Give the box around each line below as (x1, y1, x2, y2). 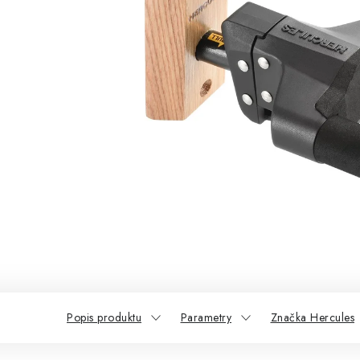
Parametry (180, 309, 231, 325)
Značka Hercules (270, 309, 354, 325)
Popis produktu (67, 309, 141, 325)
